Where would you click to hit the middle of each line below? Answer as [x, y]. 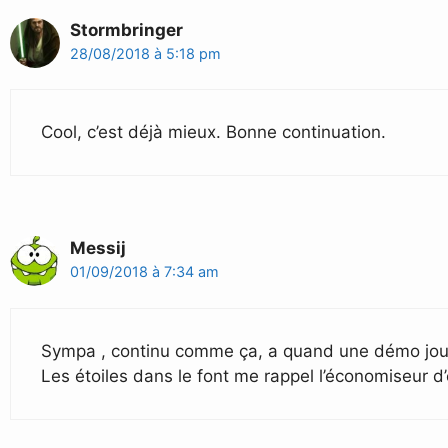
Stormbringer [126, 29]
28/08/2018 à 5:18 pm [145, 53]
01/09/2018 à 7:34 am [144, 272]
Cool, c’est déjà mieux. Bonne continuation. [213, 132]
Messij [98, 248]
